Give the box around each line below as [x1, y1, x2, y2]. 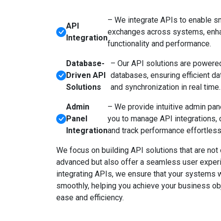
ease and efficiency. [56, 193, 124, 202]
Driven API [66, 71, 106, 80]
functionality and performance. [108, 39, 211, 48]
